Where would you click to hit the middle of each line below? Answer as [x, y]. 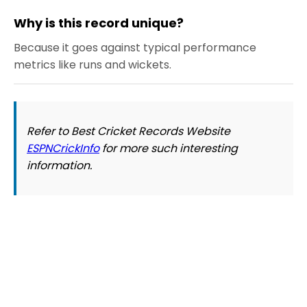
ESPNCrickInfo [63, 149]
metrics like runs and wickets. [93, 65]
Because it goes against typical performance [135, 48]
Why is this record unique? [99, 23]
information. [59, 166]
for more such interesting [169, 149]
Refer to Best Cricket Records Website [128, 132]
